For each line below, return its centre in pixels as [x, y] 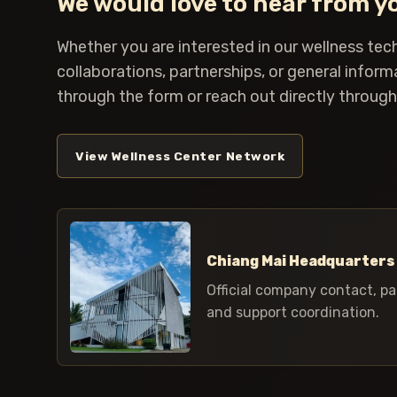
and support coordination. [293, 313]
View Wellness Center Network [180, 156]
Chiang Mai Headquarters [301, 261]
